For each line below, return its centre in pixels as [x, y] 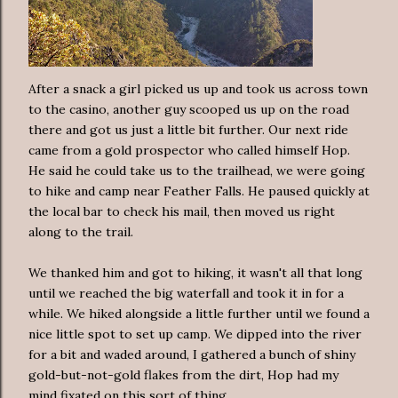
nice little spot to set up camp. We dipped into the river [195, 334]
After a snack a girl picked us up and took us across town [198, 88]
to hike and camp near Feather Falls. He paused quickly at [199, 191]
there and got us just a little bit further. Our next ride [188, 129]
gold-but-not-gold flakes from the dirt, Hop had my [183, 374]
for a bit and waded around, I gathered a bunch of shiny [192, 354]
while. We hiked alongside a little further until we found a [199, 313]
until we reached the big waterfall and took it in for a [186, 293]
